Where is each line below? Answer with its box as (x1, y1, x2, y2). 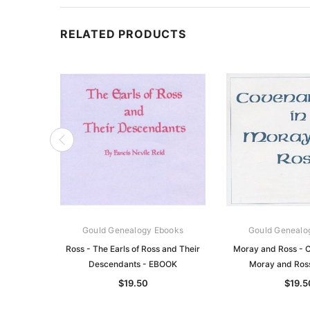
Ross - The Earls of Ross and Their (66, 243, 200, 254)
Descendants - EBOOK (89, 258, 177, 269)
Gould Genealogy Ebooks (82, 224, 184, 235)
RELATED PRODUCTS (60, 26, 186, 41)
